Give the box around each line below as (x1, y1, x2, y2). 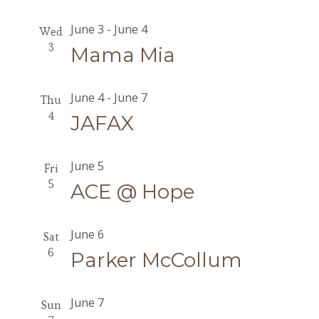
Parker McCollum (70, 248, 242, 272)
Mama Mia (70, 43, 175, 67)
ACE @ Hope (70, 179, 194, 204)
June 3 (70, 21, 104, 37)
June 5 (70, 158, 104, 174)
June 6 (70, 226, 104, 242)
